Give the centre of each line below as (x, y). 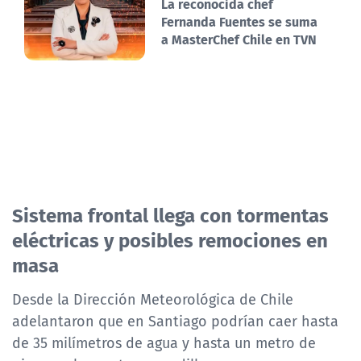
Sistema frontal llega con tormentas (170, 214)
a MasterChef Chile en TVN (239, 39)
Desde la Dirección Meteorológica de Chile (153, 299)
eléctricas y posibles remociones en (170, 239)
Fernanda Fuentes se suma (239, 22)
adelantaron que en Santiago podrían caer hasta (175, 321)
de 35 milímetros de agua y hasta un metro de (164, 343)
